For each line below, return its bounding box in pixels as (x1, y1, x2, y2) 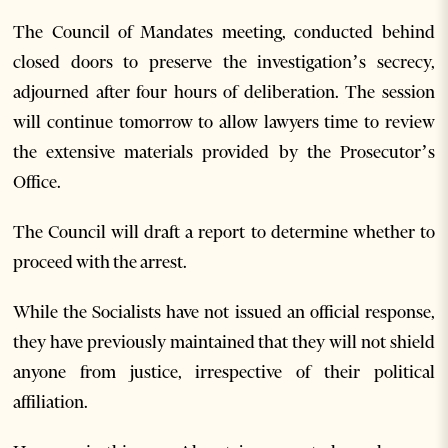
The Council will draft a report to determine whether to (13, 221, 435, 244)
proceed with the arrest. (13, 251, 188, 274)
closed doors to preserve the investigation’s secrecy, (13, 51, 435, 74)
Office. (13, 171, 62, 194)
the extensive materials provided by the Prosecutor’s (13, 141, 435, 164)
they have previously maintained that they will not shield (13, 331, 435, 354)
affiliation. (13, 391, 92, 414)
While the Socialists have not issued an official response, (13, 301, 435, 324)
